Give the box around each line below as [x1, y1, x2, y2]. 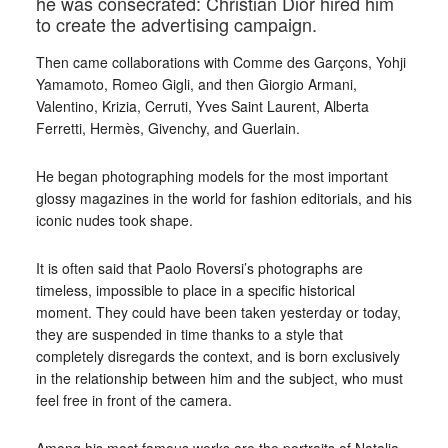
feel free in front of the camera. [35, 389, 232, 410]
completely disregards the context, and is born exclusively [35, 345, 400, 366]
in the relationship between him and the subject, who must [35, 367, 403, 388]
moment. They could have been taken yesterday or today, [35, 301, 401, 322]
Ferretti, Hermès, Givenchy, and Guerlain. [35, 117, 300, 138]
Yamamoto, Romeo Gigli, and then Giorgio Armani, [35, 73, 357, 94]
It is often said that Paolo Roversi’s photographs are [35, 257, 363, 278]
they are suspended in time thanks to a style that [35, 323, 343, 344]
